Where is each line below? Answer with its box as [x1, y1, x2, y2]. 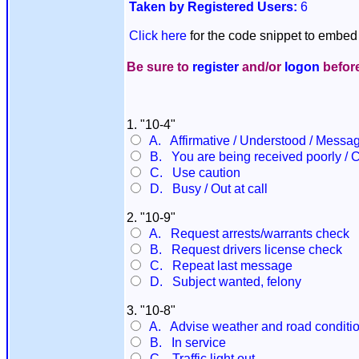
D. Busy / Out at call [143, 182, 268, 196]
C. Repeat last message [143, 259, 292, 272]
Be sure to [127, 60, 192, 74]
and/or [239, 60, 284, 74]
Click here [129, 29, 187, 42]
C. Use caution [143, 166, 240, 179]
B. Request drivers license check [143, 243, 342, 256]
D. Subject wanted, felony [143, 275, 301, 288]
